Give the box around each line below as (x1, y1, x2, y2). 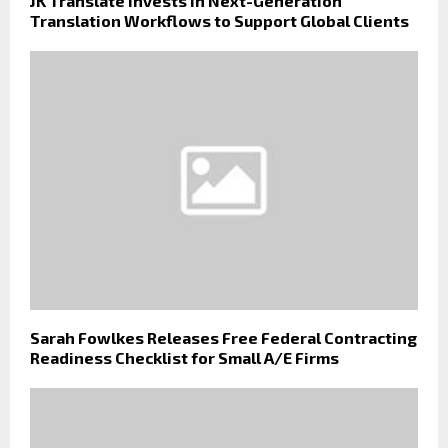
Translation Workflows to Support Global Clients (30, 11, 409, 31)
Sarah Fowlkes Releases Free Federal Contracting (30, 327, 417, 347)
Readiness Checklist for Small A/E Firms (30, 347, 339, 367)
